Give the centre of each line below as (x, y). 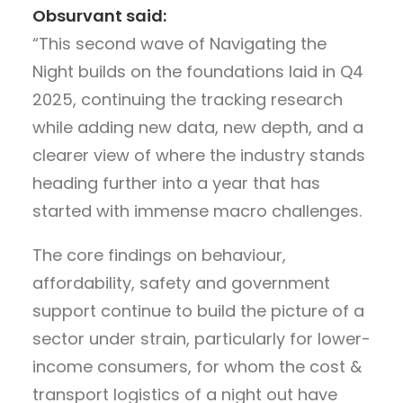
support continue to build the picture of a (198, 310)
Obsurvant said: (99, 15)
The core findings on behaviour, (159, 255)
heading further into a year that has (176, 183)
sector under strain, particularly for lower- (201, 338)
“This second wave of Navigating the (179, 43)
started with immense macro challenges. (197, 210)
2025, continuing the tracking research (188, 99)
